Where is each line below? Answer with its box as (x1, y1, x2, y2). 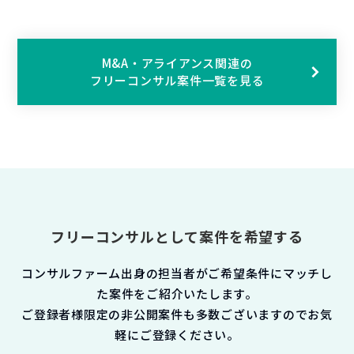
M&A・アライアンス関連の (101, 55, 253, 71)
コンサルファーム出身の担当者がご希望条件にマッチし (21, 265, 333, 281)
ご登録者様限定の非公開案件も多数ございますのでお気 (21, 306, 333, 322)
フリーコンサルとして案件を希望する (50, 226, 304, 247)
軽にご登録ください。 (115, 326, 239, 343)
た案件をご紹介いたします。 (96, 285, 258, 302)
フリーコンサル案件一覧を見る (89, 72, 265, 88)
